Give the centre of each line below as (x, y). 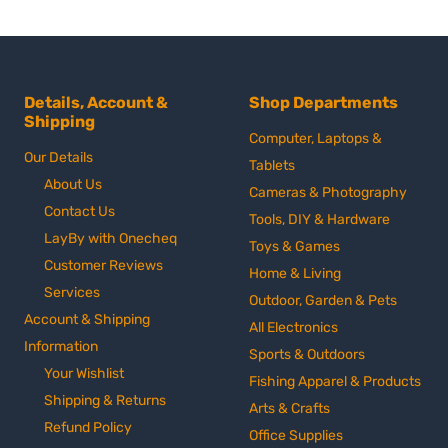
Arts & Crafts (290, 409)
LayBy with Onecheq (110, 239)
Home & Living (295, 274)
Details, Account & (95, 103)
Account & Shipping (86, 320)
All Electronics (294, 328)
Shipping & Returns (104, 401)
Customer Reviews (103, 266)
